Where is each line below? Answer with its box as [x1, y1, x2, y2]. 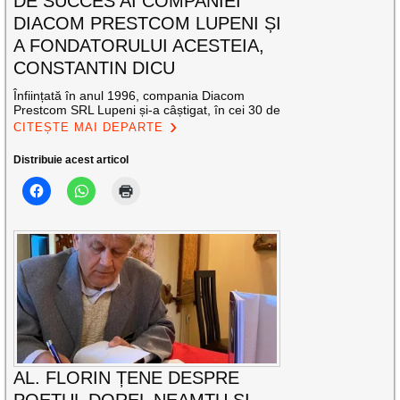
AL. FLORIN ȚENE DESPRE [13, 368, 240, 388]
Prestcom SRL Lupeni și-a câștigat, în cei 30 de [13, 102, 281, 117]
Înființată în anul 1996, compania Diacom [13, 87, 246, 103]
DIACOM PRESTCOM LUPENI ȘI [13, 12, 282, 33]
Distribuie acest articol [13, 153, 129, 166]
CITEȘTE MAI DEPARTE [13, 120, 164, 134]
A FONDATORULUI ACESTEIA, [13, 35, 265, 55]
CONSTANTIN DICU [13, 57, 176, 78]
